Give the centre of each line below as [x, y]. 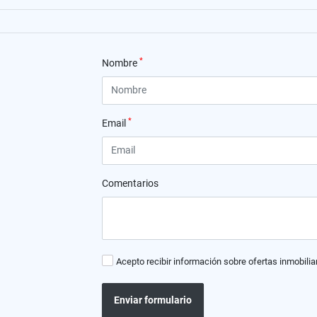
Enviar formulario [153, 300]
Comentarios [130, 183]
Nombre [121, 63]
